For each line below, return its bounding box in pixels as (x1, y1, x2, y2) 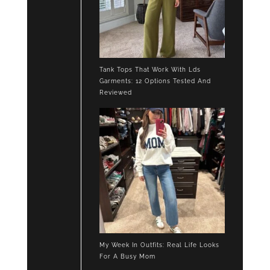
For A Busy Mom (99, 253, 155, 260)
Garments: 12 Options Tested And (99, 77, 211, 84)
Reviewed (99, 89, 132, 96)
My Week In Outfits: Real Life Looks (99, 241, 219, 248)
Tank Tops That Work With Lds (99, 66, 201, 73)
